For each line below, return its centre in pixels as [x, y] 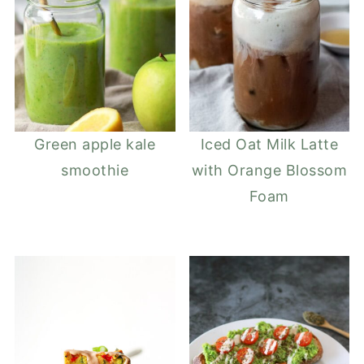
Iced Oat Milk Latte [269, 145]
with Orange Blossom [269, 171]
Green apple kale [95, 145]
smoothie [95, 171]
